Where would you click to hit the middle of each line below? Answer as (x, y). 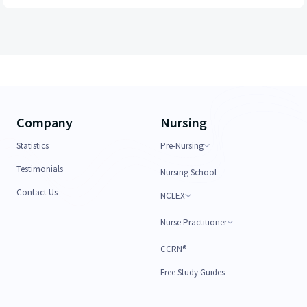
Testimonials (40, 169)
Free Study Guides (193, 272)
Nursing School (188, 172)
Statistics (33, 145)
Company (45, 122)
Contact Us (37, 192)
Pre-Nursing (182, 145)
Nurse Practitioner (194, 222)
